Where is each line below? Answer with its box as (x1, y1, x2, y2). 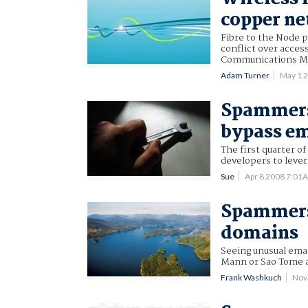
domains (221, 219, 299, 247)
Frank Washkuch (221, 272, 283, 283)
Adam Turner (221, 69, 270, 80)
